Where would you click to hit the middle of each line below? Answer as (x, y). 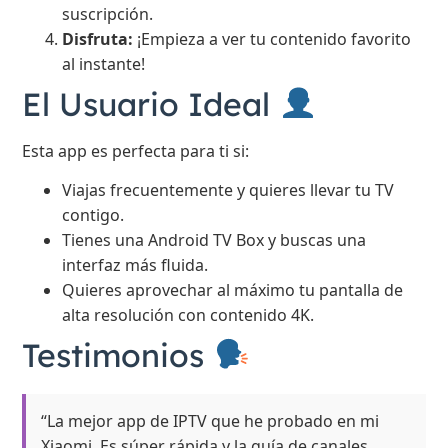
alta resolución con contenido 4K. (188, 314)
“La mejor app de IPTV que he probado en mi (210, 420)
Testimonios (118, 354)
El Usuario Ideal (151, 103)
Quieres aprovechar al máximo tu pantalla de (233, 289)
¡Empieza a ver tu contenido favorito (272, 38)
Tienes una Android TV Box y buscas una (214, 239)
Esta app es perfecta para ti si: (136, 150)
